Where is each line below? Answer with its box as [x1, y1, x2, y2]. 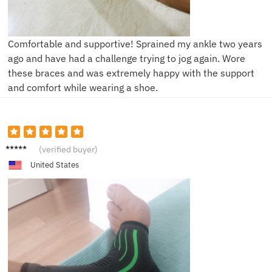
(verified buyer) [39, 144, 98, 155]
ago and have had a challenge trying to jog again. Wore [8, 52, 245, 64]
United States [30, 160, 79, 171]
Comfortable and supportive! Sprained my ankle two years [8, 37, 262, 50]
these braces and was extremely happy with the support [8, 66, 254, 79]
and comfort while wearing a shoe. [8, 81, 158, 93]
